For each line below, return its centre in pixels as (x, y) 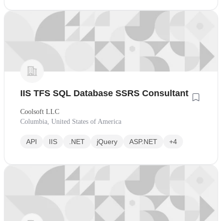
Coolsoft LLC (40, 111)
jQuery (107, 141)
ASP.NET (143, 141)
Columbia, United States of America (71, 121)
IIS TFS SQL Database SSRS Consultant (104, 93)
